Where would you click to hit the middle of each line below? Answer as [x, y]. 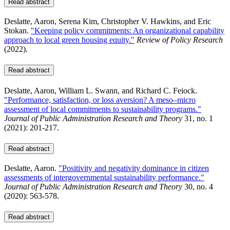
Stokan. [16, 30]
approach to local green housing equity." [69, 40]
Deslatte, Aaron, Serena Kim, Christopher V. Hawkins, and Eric [108, 21]
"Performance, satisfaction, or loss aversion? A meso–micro [100, 100]
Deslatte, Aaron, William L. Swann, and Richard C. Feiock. [101, 91]
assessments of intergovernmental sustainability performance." [104, 177]
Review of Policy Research [180, 40]
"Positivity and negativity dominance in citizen [134, 168]
